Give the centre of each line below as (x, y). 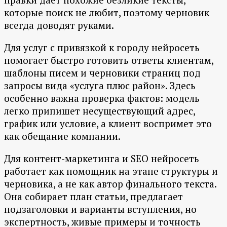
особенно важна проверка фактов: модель (102, 98)
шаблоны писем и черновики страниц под (102, 73)
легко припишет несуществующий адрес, (100, 111)
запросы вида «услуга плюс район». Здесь (100, 86)
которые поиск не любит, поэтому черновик (107, 13)
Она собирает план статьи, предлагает (93, 197)
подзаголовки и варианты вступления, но (100, 209)
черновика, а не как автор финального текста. (110, 184)
